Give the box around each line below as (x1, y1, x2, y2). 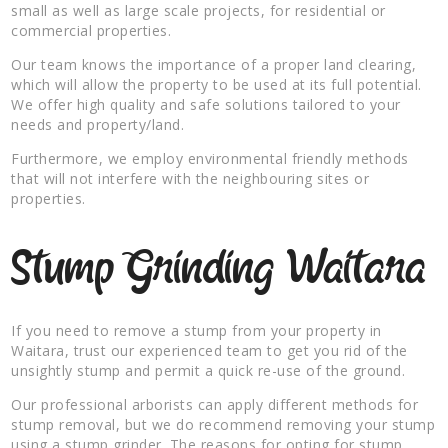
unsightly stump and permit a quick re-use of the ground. (11, 360, 406, 380)
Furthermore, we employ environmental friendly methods (11, 148, 409, 168)
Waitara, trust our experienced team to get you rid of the (11, 340, 408, 360)
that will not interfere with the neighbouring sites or (11, 168, 370, 188)
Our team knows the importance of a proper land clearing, (11, 54, 417, 74)
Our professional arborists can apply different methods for (11, 394, 419, 414)
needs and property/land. (11, 114, 185, 134)
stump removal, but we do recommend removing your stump (11, 414, 436, 434)
